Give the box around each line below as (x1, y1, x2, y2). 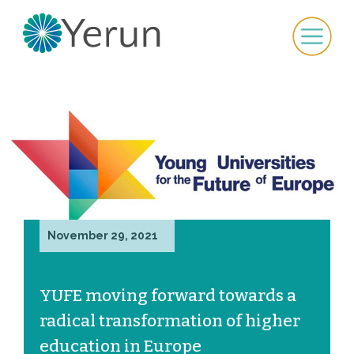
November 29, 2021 (47, 228, 158, 242)
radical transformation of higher (40, 310, 300, 331)
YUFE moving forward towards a (40, 284, 296, 306)
